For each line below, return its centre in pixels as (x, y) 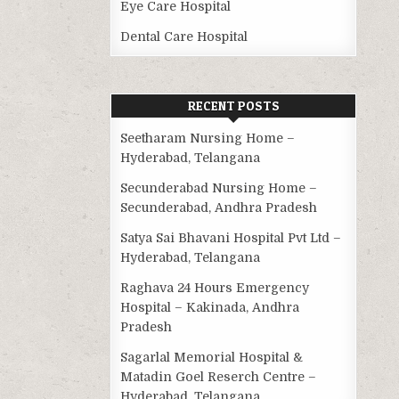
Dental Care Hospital (184, 37)
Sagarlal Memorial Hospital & (212, 358)
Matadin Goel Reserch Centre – (219, 377)
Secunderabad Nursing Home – (219, 188)
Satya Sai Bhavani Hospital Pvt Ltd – (231, 238)
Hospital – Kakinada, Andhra (210, 308)
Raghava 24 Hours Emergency (215, 288)
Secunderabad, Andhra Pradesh (219, 208)
